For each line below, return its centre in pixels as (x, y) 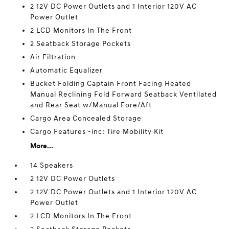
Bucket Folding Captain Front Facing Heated (111, 84)
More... (42, 146)
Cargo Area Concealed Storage (86, 118)
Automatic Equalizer (67, 70)
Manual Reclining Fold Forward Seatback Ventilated (124, 94)
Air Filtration (53, 57)
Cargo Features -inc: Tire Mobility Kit (97, 132)
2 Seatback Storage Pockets (81, 44)
